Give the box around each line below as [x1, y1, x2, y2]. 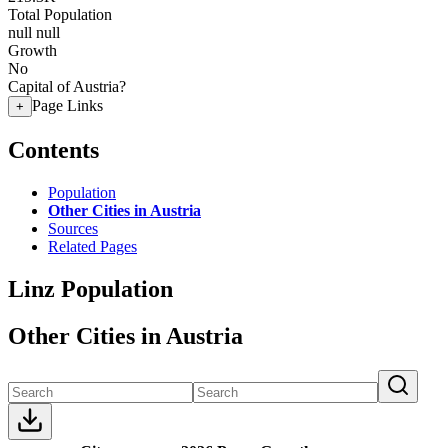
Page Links [32, 97, 103, 114]
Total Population [8, 6, 112, 23]
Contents [8, 136, 99, 163]
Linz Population [8, 275, 173, 302]
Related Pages [48, 237, 137, 255]
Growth [8, 42, 57, 59]
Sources [48, 219, 98, 237]
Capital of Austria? [8, 78, 126, 95]
